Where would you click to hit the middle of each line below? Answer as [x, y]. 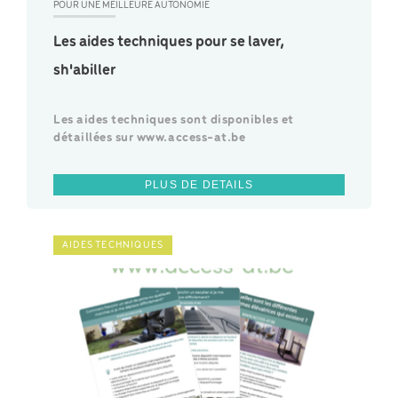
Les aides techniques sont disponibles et [174, 121]
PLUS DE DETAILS [199, 185]
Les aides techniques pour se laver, [169, 43]
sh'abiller [85, 71]
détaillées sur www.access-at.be [150, 139]
